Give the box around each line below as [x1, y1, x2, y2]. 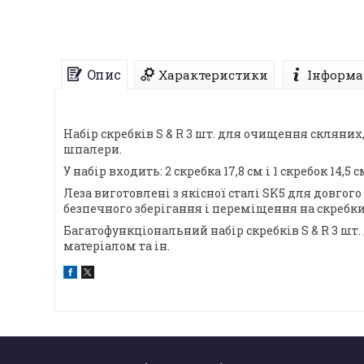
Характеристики [158, 67, 268, 84]
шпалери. [63, 141, 122, 158]
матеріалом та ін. [63, 238, 170, 254]
